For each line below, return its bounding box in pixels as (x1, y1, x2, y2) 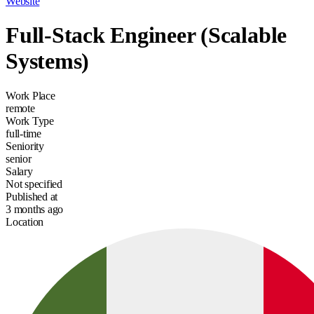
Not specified (6, 177, 62, 190)
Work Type (6, 114, 54, 127)
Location (6, 215, 44, 228)
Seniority (6, 139, 44, 152)
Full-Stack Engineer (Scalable (6, 22, 287, 48)
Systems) (6, 48, 90, 74)
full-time (6, 127, 41, 139)
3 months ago (6, 203, 64, 215)
